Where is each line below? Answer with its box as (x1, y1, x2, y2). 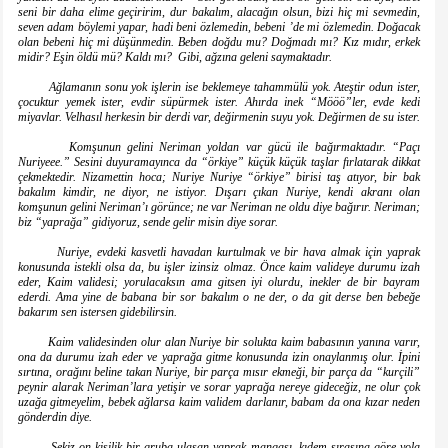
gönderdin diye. (18, 410, 92, 425)
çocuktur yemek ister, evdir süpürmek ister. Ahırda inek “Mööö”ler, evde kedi (18, 95, 420, 110)
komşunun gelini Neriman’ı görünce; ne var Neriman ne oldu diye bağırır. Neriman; (18, 200, 420, 215)
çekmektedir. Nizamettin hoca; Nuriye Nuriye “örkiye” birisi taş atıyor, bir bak (18, 170, 420, 185)
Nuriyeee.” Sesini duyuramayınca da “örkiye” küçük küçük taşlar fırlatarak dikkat (18, 155, 420, 170)
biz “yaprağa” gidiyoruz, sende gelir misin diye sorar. (18, 215, 278, 230)
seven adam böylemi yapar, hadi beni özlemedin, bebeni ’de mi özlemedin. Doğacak (18, 20, 420, 35)
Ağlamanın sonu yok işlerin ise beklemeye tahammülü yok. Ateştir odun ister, (18, 80, 420, 95)
